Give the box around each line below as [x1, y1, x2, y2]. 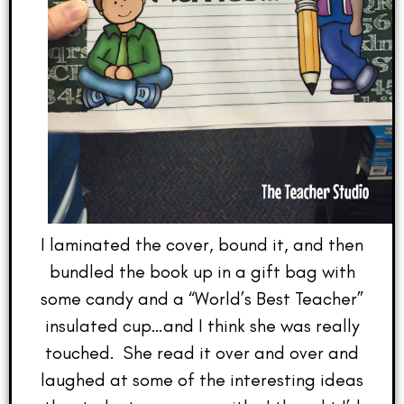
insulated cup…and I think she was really [44, 314, 360, 336]
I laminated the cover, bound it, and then [41, 233, 363, 255]
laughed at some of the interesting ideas [41, 368, 363, 390]
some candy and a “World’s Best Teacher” [41, 287, 363, 309]
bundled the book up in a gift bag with [49, 260, 355, 282]
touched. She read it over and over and [45, 341, 359, 363]
